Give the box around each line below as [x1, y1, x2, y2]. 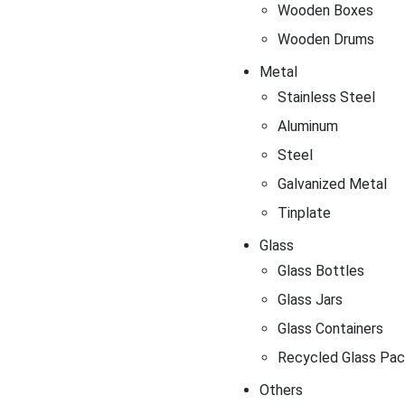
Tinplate [277, 203, 331, 221]
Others [259, 381, 303, 399]
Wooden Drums [277, 30, 374, 48]
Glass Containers [277, 319, 383, 337]
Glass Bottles [277, 261, 364, 279]
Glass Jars [277, 290, 343, 308]
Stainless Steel [277, 88, 375, 106]
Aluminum [277, 117, 338, 135]
